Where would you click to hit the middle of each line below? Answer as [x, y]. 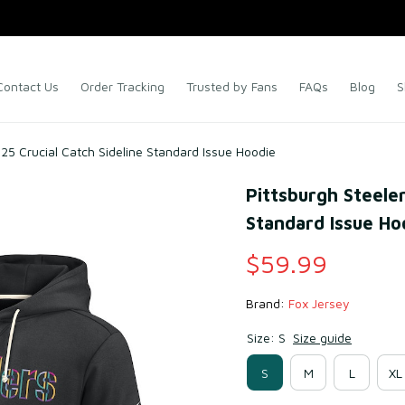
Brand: [267, 303]
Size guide [322, 338]
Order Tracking [122, 86]
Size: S [266, 338]
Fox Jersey [319, 303]
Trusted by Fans [232, 86]
